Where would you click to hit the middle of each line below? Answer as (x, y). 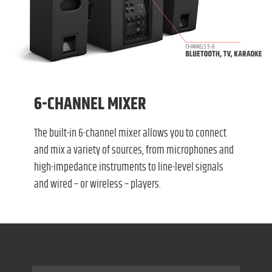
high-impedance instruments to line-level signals (128, 167)
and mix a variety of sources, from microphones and (134, 150)
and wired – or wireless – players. (97, 184)
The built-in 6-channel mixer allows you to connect (130, 133)
